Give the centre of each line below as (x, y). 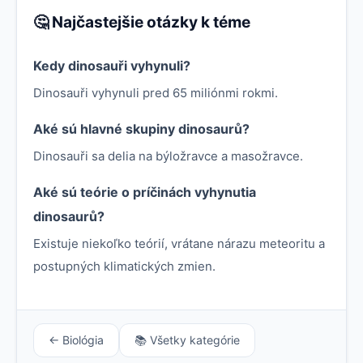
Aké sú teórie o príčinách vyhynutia (145, 192)
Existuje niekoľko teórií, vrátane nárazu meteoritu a (179, 244)
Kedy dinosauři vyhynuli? (112, 66)
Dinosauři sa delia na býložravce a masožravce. (168, 156)
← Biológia (76, 340)
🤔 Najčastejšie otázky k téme (142, 23)
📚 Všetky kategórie (187, 340)
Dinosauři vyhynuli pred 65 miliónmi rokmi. (156, 93)
